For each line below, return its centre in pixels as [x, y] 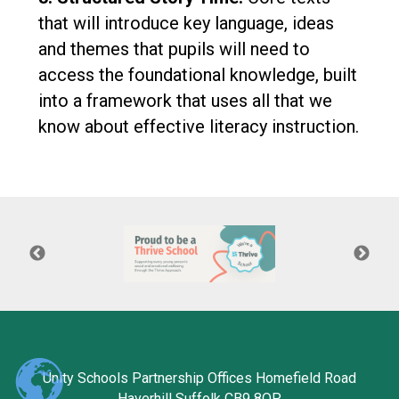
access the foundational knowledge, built [197, 75]
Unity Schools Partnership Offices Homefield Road [199, 379]
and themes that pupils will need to [174, 49]
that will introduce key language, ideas [186, 24]
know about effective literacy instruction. [198, 127]
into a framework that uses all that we [185, 101]
